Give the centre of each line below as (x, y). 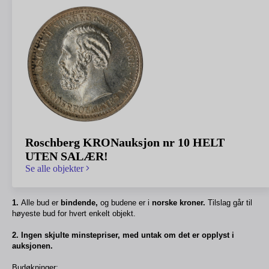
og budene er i (126, 203)
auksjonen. (32, 246)
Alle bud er (41, 203)
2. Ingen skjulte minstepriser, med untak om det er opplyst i (123, 235)
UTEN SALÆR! (67, 156)
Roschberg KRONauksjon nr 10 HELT (125, 142)
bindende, (80, 203)
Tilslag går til (230, 203)
